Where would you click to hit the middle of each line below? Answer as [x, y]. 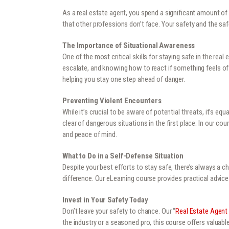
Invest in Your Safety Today [105, 200]
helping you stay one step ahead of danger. [124, 79]
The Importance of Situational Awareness [129, 45]
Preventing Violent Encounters [112, 100]
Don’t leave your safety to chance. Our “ [119, 211]
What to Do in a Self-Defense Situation [123, 156]
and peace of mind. [90, 134]
